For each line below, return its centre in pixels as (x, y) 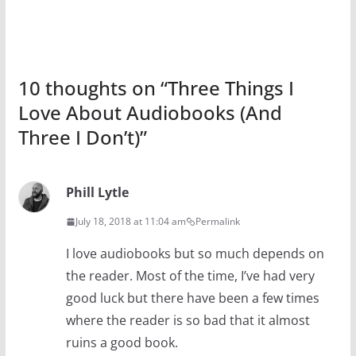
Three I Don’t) (79, 137)
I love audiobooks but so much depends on (195, 254)
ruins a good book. (122, 343)
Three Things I (230, 88)
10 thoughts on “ (93, 88)
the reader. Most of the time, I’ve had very (190, 276)
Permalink (217, 222)
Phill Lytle (97, 193)
